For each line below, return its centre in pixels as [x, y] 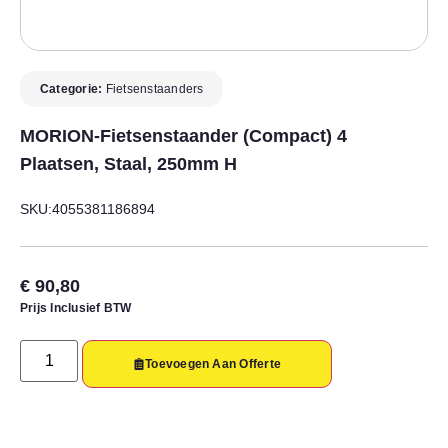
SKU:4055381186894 [87, 208]
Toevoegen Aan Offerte [213, 363]
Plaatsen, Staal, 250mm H [128, 163]
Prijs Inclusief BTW [76, 307]
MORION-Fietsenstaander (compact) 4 [183, 135]
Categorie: [73, 88]
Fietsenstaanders [154, 88]
